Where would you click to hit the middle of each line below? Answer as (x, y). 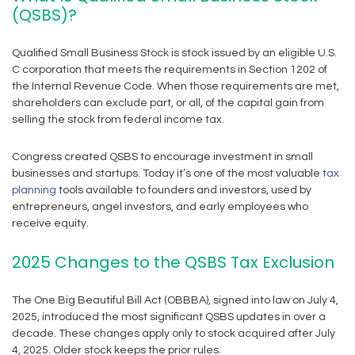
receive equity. (50, 223)
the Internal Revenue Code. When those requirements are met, (176, 86)
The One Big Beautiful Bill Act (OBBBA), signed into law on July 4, (175, 300)
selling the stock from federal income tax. (118, 120)
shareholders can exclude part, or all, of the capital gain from (168, 103)
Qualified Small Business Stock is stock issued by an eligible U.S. (174, 53)
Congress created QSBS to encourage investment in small (162, 157)
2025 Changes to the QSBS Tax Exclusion (173, 262)
